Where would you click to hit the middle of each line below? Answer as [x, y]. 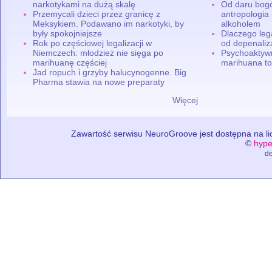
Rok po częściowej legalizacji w [93, 43]
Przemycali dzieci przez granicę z [97, 14]
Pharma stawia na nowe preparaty [99, 82]
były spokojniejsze [68, 33]
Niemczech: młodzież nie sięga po [98, 53]
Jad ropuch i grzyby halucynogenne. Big [110, 72]
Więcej [185, 100]
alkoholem [241, 23]
